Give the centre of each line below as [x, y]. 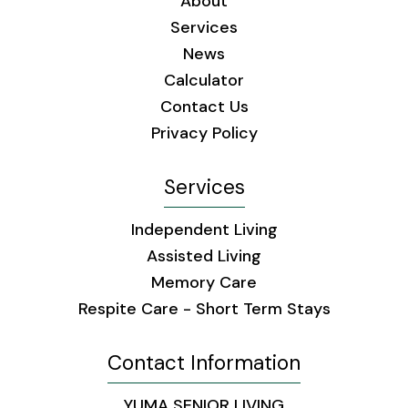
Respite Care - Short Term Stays [204, 309]
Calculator [204, 81]
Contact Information [204, 363]
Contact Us [204, 107]
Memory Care [204, 283]
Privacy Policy [204, 133]
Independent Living [204, 230]
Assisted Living [204, 256]
